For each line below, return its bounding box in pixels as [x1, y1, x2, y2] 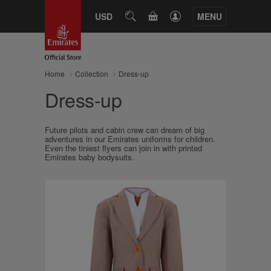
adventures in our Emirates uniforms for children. [45, 133, 215, 145]
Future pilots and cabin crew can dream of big [45, 124, 204, 135]
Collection [75, 68, 108, 79]
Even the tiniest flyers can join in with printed [45, 142, 202, 154]
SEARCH [125, 10, 168, 21]
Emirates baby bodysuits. [45, 151, 134, 163]
